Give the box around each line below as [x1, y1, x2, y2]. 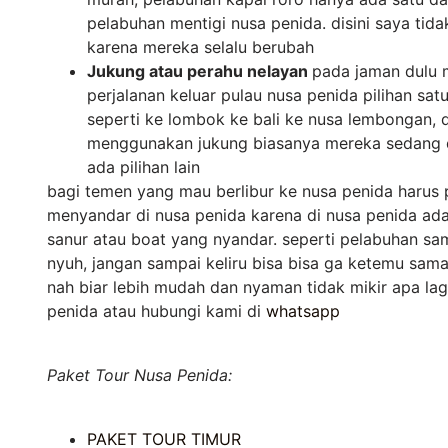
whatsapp [266, 301, 340, 322]
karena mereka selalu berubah [87, 37, 319, 58]
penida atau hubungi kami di [47, 301, 266, 322]
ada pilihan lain [87, 157, 205, 178]
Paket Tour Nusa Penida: [47, 365, 232, 386]
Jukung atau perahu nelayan [87, 61, 312, 82]
